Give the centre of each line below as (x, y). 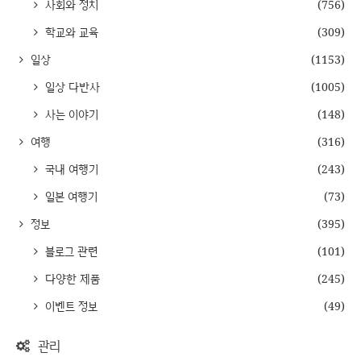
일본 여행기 (69, 196)
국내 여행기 (70, 168)
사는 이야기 (70, 114)
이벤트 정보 (69, 305)
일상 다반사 (71, 86)
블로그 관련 (69, 251)
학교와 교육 (70, 31)
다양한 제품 (71, 278)
